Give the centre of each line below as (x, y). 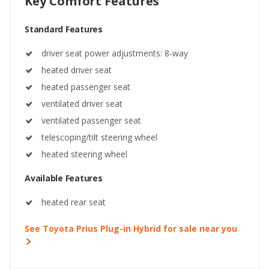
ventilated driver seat (82, 103)
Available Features (64, 178)
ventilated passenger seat (91, 120)
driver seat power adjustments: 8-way (115, 53)
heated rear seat (74, 202)
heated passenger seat (86, 86)
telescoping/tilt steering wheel (99, 137)
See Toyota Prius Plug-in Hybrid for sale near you (131, 228)
